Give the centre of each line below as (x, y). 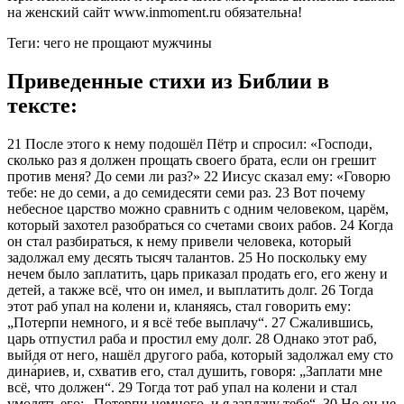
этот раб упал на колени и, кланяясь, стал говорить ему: (179, 306)
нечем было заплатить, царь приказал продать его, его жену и (197, 273)
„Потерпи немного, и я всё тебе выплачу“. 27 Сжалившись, (190, 322)
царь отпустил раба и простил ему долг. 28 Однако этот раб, (192, 338)
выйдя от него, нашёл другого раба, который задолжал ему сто (200, 354)
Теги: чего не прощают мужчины (110, 42)
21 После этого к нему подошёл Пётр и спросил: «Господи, (190, 143)
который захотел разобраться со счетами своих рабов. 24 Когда (200, 225)
